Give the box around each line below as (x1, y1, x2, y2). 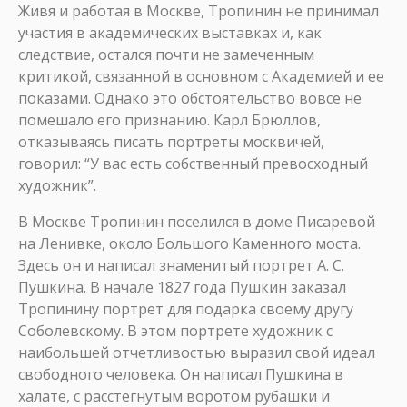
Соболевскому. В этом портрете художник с (18, 321, 333, 341)
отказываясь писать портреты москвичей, (18, 132, 324, 152)
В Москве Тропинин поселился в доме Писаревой (18, 212, 375, 232)
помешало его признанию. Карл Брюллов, (18, 110, 321, 130)
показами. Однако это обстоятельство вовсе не (18, 88, 362, 108)
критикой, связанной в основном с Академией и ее (18, 66, 384, 86)
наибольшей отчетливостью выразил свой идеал (18, 342, 375, 362)
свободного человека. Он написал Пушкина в (18, 364, 343, 384)
